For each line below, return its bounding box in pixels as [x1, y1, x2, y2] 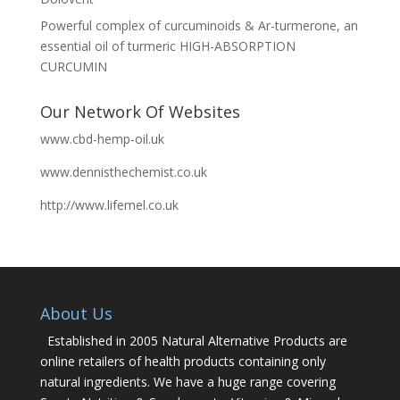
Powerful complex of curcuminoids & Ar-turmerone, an [39, 16, 358, 34]
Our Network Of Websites [39, 100, 240, 122]
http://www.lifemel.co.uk [39, 196, 179, 213]
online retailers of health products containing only [39, 352, 326, 370]
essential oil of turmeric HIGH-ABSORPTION [39, 37, 296, 54]
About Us [39, 302, 112, 324]
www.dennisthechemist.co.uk [39, 162, 207, 180]
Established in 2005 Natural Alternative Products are [46, 331, 347, 349]
